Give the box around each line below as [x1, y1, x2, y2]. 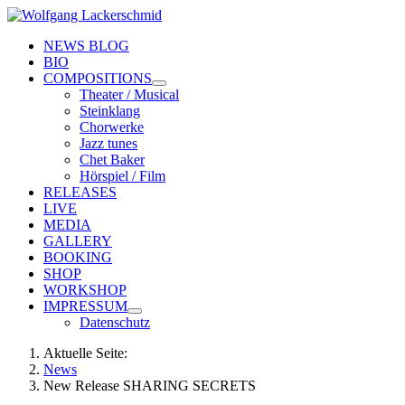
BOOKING [43, 250, 112, 265]
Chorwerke [80, 119, 144, 135]
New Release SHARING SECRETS [43, 378, 256, 393]
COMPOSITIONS [43, 71, 152, 86]
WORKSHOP [43, 282, 127, 297]
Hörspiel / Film [80, 168, 165, 184]
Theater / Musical [80, 87, 179, 102]
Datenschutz [80, 315, 150, 330]
